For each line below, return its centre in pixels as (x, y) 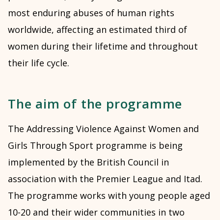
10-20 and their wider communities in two (96, 212)
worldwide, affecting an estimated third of (97, 29)
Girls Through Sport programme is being (95, 145)
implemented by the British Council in (88, 162)
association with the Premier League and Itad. (106, 179)
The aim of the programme (95, 104)
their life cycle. (39, 63)
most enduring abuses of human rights (91, 13)
